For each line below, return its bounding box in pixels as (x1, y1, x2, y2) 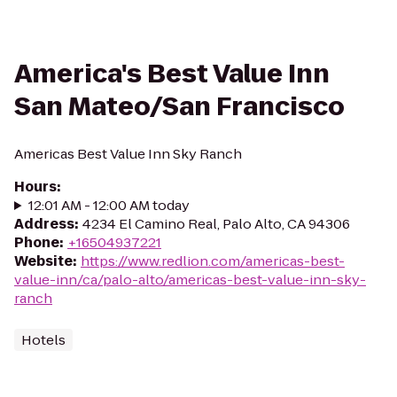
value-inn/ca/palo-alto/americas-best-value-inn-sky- (14, 270, 366, 289)
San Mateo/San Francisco (14, 90, 345, 124)
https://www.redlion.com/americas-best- (81, 252, 345, 270)
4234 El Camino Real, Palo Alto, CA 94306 (82, 214, 350, 233)
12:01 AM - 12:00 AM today (27, 196, 190, 214)
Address (14, 214, 74, 233)
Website (14, 252, 73, 270)
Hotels (21, 331, 66, 349)
